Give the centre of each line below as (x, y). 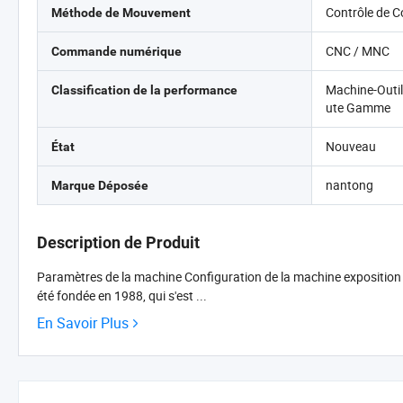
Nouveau (351, 146)
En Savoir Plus (83, 323)
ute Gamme (358, 107)
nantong (350, 185)
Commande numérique (116, 51)
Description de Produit (118, 242)
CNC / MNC (358, 51)
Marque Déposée (100, 185)
